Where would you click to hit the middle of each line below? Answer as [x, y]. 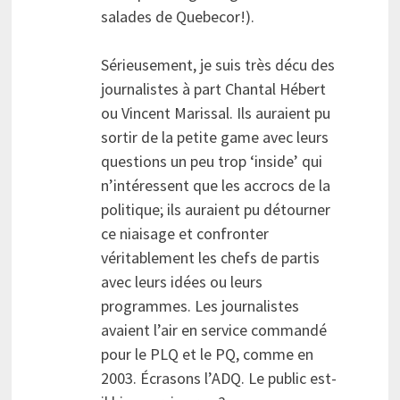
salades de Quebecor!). [177, 17]
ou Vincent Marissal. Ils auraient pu [215, 113]
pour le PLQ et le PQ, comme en [207, 354]
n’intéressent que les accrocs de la [215, 186]
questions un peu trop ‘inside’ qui [211, 162]
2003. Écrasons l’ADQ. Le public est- [218, 379]
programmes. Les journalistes [200, 306]
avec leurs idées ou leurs [181, 282]
